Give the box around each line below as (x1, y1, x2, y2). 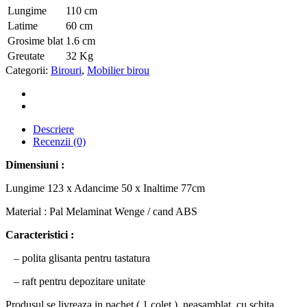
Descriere (33, 123, 74, 136)
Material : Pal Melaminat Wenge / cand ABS (5, 206, 197, 218)
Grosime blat (8, 35, 63, 47)
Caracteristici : (5, 229, 77, 241)
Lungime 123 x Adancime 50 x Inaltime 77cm (5, 182, 205, 195)
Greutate (8, 50, 45, 62)
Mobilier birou (87, 64, 149, 77)
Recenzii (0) (33, 136, 86, 148)
